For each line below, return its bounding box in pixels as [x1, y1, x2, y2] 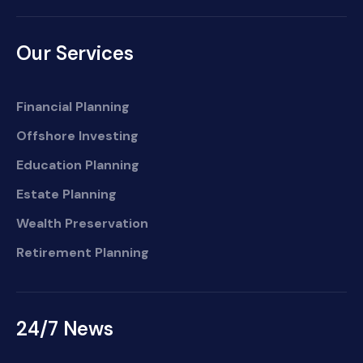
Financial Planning [16, 98, 130, 115]
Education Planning [16, 156, 139, 173]
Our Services [16, 41, 134, 66]
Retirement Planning [16, 244, 149, 261]
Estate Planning [16, 186, 117, 203]
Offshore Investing [16, 127, 139, 144]
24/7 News [16, 316, 114, 341]
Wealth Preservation [16, 215, 148, 232]
